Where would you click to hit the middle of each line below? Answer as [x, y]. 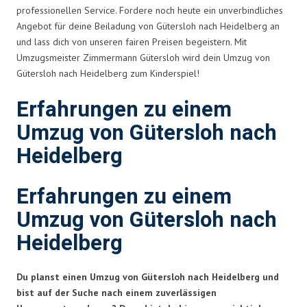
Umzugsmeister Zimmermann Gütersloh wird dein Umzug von [143, 57]
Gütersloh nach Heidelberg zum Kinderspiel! [108, 73]
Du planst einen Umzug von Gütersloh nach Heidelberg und [148, 277]
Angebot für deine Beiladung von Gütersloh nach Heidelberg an [148, 26]
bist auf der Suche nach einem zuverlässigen [116, 292]
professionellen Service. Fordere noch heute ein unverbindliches [150, 10]
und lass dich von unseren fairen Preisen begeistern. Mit [132, 41]
